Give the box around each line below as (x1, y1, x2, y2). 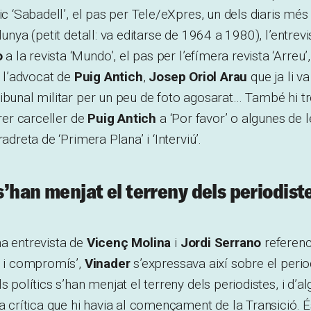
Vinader (84, 255, 131, 271)
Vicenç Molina (86, 234, 171, 251)
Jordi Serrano (180, 234, 262, 251)
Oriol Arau (189, 68, 248, 85)
